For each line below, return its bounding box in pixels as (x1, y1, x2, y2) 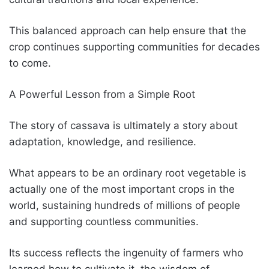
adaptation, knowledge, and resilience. (9, 135, 196, 148)
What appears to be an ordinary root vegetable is (9, 166, 246, 179)
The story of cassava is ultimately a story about (9, 119, 238, 131)
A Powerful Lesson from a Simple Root (9, 88, 195, 100)
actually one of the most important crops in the (9, 183, 235, 195)
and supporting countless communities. (9, 215, 199, 228)
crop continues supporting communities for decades (9, 40, 260, 53)
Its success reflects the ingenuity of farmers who (9, 246, 243, 259)
